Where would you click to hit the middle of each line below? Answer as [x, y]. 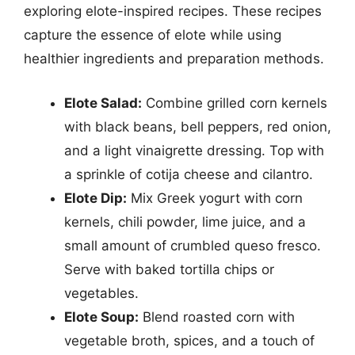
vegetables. [101, 293]
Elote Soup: [101, 317]
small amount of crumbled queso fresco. [193, 245]
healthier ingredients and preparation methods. [174, 59]
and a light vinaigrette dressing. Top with [194, 150]
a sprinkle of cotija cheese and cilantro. [189, 174]
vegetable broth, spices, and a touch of [189, 340]
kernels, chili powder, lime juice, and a [185, 221]
